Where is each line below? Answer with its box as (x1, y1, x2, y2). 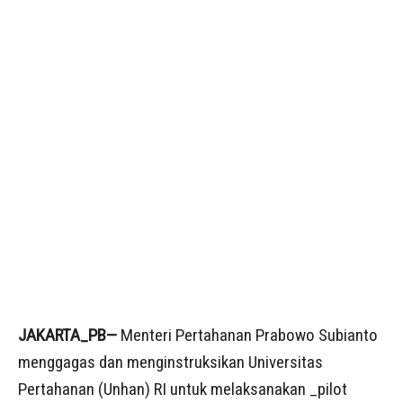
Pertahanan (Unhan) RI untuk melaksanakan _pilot (18, 378, 347, 399)
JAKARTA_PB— (18, 324, 117, 345)
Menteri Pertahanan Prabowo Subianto (117, 324, 378, 345)
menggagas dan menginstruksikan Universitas (18, 351, 323, 372)
